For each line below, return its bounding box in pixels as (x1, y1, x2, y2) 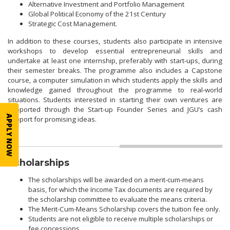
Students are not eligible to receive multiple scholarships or (28, 214, 213, 223)
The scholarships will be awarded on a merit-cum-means (28, 175, 204, 184)
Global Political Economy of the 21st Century (28, 9, 166, 19)
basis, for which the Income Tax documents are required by (28, 184, 213, 194)
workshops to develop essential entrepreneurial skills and (8, 46, 222, 55)
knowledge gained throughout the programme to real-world (8, 85, 222, 94)
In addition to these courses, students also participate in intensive (8, 36, 222, 46)
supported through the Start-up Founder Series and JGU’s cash (8, 104, 222, 114)
